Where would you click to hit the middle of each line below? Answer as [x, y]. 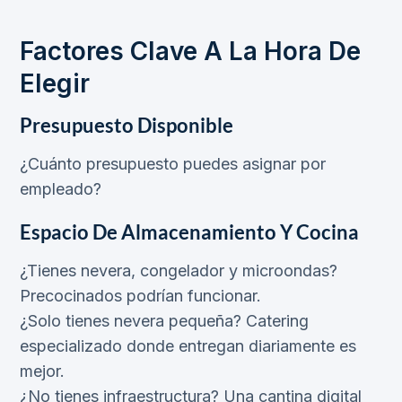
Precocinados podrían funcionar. [140, 296]
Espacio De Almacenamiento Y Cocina [189, 232]
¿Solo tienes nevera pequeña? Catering [164, 321]
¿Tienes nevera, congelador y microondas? [179, 271]
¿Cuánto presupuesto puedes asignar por [173, 164]
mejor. [42, 371]
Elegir [55, 84]
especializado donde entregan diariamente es [188, 346]
